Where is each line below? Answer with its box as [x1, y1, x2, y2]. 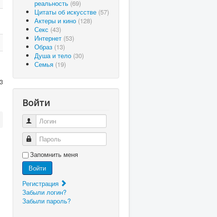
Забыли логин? [22, 187, 66, 197]
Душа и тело [34, 51, 73, 60]
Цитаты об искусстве [34, 7, 98, 16]
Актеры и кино [34, 16, 78, 25]
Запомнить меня [30, 150, 78, 159]
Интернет [34, 33, 63, 43]
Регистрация [22, 179, 61, 188]
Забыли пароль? [22, 196, 71, 205]
